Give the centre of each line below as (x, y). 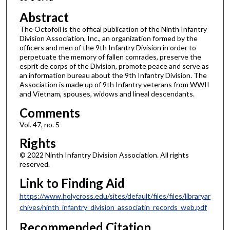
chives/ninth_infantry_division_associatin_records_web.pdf (113, 207)
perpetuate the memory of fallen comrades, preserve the (110, 57)
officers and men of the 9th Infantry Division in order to (108, 48)
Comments (50, 112)
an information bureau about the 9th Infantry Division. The (113, 75)
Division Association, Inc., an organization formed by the (108, 39)
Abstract (44, 17)
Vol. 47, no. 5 (39, 124)
